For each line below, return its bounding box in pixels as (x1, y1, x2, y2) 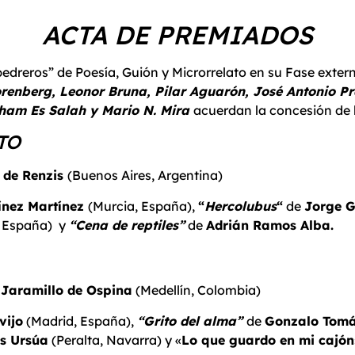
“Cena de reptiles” (69, 216, 185, 233)
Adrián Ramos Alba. (206, 216, 334, 233)
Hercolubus (204, 197, 277, 214)
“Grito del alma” (137, 312, 246, 329)
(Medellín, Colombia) (132, 282, 261, 299)
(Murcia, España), (88, 197, 198, 214)
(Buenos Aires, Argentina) (67, 167, 223, 184)
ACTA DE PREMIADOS (42, 19, 313, 51)
